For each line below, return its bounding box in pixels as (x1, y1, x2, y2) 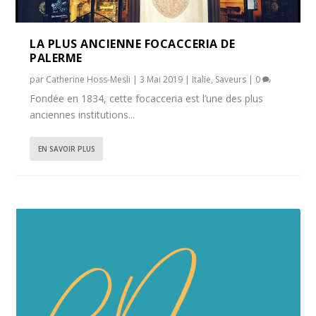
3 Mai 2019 (140, 73, 183, 86)
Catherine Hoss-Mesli (46, 73, 131, 86)
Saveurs (215, 73, 247, 86)
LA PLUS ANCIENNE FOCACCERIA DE (30, 36, 236, 52)
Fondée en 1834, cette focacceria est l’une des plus (30, 92, 264, 106)
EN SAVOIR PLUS (38, 144, 96, 154)
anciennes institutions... (30, 108, 135, 122)
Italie (192, 73, 212, 86)
